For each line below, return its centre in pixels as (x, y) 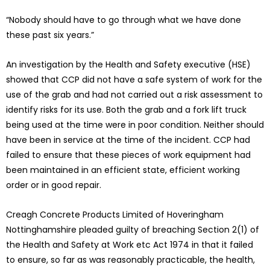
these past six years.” (50, 35)
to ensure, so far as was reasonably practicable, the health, (130, 260)
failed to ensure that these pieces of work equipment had (128, 155)
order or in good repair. (54, 185)
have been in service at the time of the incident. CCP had (128, 140)
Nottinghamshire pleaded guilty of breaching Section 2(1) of (133, 230)
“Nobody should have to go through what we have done (124, 20)
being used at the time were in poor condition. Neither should (135, 125)
